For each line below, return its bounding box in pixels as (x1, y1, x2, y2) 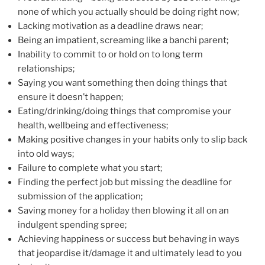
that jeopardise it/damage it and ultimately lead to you (18, 247, 242, 258)
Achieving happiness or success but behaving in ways (18, 233, 240, 244)
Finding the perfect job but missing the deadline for (18, 176, 232, 188)
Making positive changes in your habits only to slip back (18, 134, 247, 145)
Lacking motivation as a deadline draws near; (18, 20, 203, 31)
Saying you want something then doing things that (18, 77, 227, 88)
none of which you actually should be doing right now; (18, 6, 239, 17)
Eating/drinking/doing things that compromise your (18, 105, 231, 117)
